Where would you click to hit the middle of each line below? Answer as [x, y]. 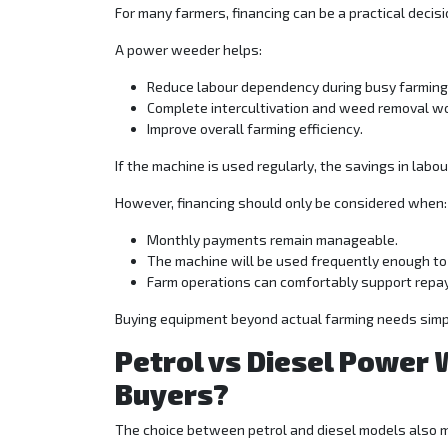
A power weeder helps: [188, 50]
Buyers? [172, 394]
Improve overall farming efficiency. [255, 129]
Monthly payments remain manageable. [272, 240]
